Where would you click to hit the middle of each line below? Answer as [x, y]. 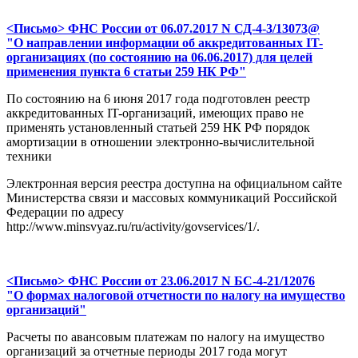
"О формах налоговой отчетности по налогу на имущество [176, 296]
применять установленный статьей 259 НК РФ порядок [158, 128]
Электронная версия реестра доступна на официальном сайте [174, 184]
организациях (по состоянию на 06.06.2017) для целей [159, 58]
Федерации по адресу [65, 213]
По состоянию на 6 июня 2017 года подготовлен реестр [158, 99]
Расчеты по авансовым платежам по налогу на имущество [165, 337]
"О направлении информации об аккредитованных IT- [165, 43]
